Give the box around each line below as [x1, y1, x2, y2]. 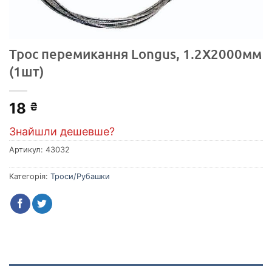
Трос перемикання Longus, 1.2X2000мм [9, 46, 262, 63]
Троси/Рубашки [50, 171, 110, 181]
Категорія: [9, 171, 50, 181]
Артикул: [9, 145, 46, 155]
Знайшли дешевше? [9, 125, 115, 138]
